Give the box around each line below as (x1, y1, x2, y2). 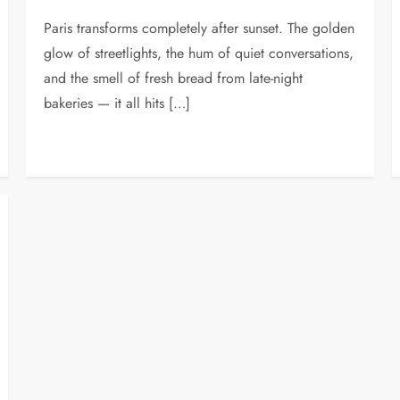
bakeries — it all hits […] (44, 92, 191, 113)
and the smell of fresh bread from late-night (44, 67, 304, 88)
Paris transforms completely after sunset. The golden (44, 17, 355, 38)
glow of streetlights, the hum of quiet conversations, (44, 42, 354, 63)
